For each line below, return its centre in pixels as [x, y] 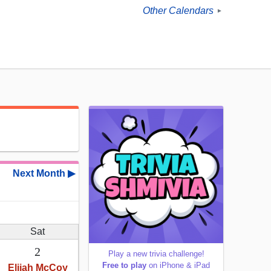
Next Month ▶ [44, 174]
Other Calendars [178, 11]
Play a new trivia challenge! [156, 254]
